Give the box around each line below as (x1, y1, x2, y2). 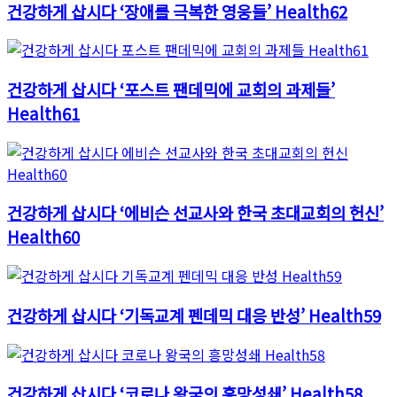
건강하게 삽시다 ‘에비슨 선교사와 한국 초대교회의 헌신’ (7, 200, 384, 225)
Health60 (7, 224, 80, 249)
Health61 (7, 101, 80, 125)
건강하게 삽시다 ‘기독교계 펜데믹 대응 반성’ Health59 (7, 302, 381, 327)
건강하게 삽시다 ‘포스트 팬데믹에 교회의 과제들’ (7, 77, 335, 101)
